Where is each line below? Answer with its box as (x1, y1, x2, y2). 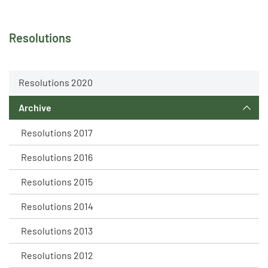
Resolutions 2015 (21, 176, 93, 187)
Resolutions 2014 (21, 200, 93, 212)
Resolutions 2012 (21, 249, 93, 261)
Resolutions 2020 (19, 77, 93, 88)
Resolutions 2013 (21, 225, 93, 236)
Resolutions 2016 (21, 151, 93, 163)
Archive (19, 102, 51, 113)
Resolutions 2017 (21, 127, 93, 138)
